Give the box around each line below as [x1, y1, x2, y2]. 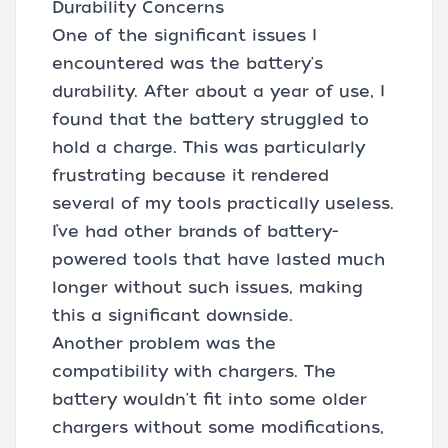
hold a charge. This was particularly [52, 138, 365, 157]
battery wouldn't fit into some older [52, 390, 367, 409]
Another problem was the [52, 334, 276, 353]
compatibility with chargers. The [52, 362, 336, 381]
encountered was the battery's [52, 54, 323, 73]
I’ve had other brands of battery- [52, 222, 339, 241]
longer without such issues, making [52, 278, 363, 297]
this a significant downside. [52, 306, 293, 325]
